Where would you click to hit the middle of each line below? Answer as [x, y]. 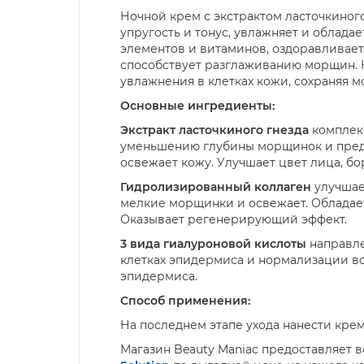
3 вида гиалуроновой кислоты [213, 244]
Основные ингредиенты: [197, 106]
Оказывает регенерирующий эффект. [234, 220]
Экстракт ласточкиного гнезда [214, 130]
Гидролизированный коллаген [216, 187]
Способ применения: [185, 301]
